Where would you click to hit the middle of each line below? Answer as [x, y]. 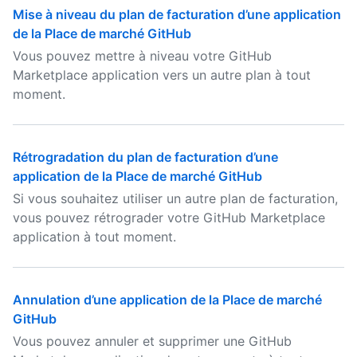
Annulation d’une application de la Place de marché [167, 300]
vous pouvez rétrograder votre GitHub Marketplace [169, 218]
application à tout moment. [94, 237]
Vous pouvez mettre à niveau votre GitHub [142, 56]
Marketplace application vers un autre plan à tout [162, 75]
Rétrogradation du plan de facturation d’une [145, 157]
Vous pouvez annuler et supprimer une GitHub [152, 341]
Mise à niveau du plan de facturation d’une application [177, 14]
